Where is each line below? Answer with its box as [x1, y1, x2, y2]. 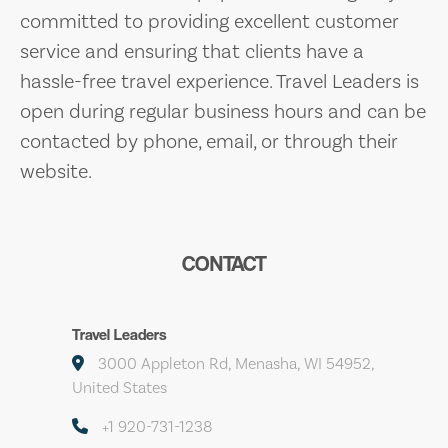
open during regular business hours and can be [20, 98, 426, 125]
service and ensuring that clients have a [20, 38, 364, 65]
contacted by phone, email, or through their [20, 128, 398, 155]
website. [20, 158, 92, 185]
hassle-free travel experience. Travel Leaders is [20, 68, 419, 95]
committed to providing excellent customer [20, 8, 399, 35]
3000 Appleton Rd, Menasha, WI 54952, [94, 353, 374, 374]
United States [72, 377, 167, 398]
